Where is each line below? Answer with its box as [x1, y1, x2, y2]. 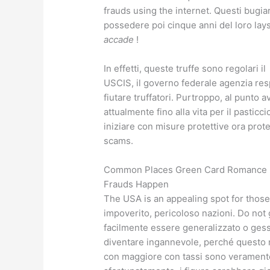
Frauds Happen [104, 178, 169, 190]
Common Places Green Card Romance [104, 164, 268, 176]
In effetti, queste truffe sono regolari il [104, 63, 266, 75]
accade [104, 34, 137, 46]
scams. [104, 135, 134, 147]
